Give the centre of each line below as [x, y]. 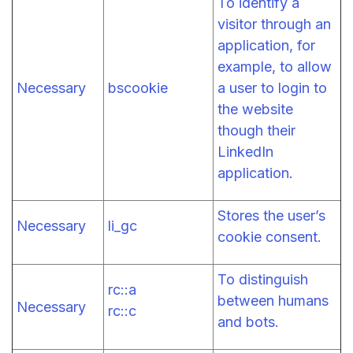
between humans [273, 300]
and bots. [248, 321]
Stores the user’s [271, 215]
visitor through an [274, 24]
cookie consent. [269, 236]
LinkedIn [245, 151]
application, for [266, 45]
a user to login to [272, 87]
